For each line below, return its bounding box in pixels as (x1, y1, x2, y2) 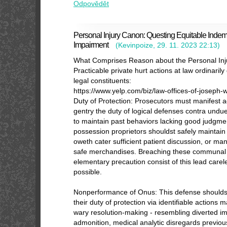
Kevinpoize (118, 41, 153, 49)
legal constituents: (73, 77, 131, 85)
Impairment (73, 40, 108, 49)
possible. (73, 168, 102, 176)
